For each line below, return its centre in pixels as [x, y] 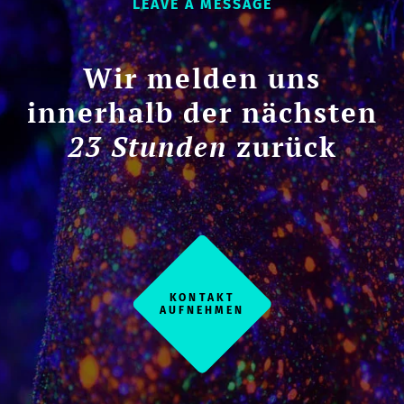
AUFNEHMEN [202, 310]
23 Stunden [147, 147]
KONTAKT [202, 298]
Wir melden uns [202, 78]
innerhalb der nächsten [202, 113]
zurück [282, 147]
